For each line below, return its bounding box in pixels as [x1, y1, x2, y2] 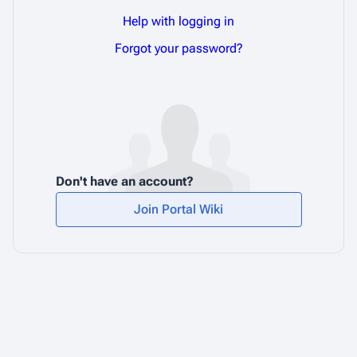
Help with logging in [123, 14, 234, 29]
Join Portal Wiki [134, 201, 223, 217]
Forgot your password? [114, 41, 243, 56]
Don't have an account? [55, 173, 194, 189]
